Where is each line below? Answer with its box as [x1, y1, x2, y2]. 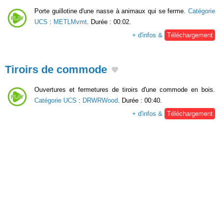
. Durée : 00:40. [118, 96, 162, 104]
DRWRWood [82, 96, 118, 104]
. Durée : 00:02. [87, 18, 131, 26]
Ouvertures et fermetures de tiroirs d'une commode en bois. [34, 85, 215, 93]
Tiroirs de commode [5, 63, 107, 76]
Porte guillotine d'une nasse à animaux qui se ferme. [34, 7, 188, 15]
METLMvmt [54, 18, 87, 26]
